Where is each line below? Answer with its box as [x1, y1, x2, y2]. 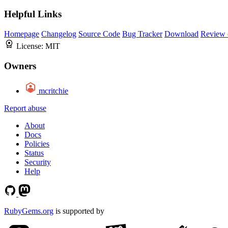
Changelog [41, 30, 76, 39]
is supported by [53, 206, 104, 215]
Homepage [4, 30, 39, 39]
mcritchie [39, 86, 68, 95]
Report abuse [4, 103, 46, 112]
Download [164, 30, 198, 39]
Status [24, 148, 44, 157]
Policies [24, 139, 49, 148]
